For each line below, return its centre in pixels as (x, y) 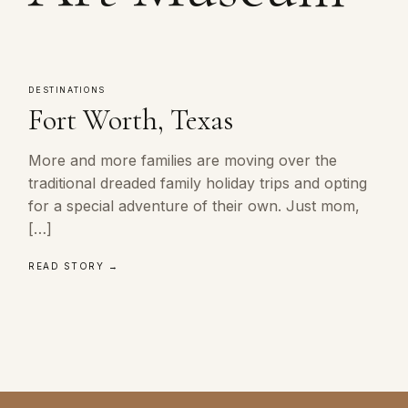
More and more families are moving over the (183, 160)
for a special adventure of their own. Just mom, (194, 206)
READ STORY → (74, 266)
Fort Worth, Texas (131, 120)
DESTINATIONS (67, 90)
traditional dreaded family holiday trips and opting (198, 183)
